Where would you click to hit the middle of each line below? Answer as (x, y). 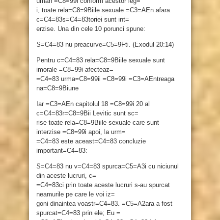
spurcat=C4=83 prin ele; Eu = (78, 213)
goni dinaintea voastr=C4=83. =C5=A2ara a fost (104, 204)
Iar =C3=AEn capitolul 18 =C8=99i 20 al (93, 104)
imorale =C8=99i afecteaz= (75, 70)
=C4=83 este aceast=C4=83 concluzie (91, 141)
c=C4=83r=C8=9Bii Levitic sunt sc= (87, 113)
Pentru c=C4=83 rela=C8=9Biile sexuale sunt (101, 60)
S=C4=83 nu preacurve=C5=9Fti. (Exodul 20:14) (105, 45)
